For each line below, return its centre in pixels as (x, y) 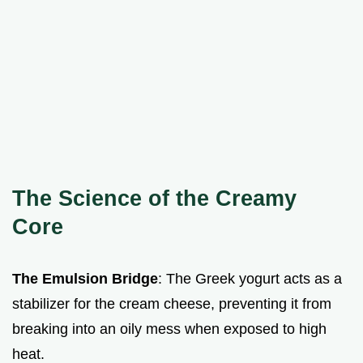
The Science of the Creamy (154, 198)
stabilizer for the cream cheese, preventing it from (172, 303)
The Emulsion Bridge (85, 278)
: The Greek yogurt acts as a (250, 278)
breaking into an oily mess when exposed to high (169, 329)
